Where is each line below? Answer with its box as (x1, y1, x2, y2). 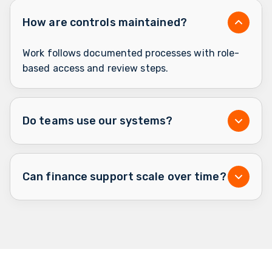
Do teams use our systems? (22, 114, 173, 128)
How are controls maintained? (22, 16, 187, 30)
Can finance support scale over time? (22, 170, 226, 184)
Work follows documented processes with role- (22, 47, 240, 59)
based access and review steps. (22, 63, 169, 75)
